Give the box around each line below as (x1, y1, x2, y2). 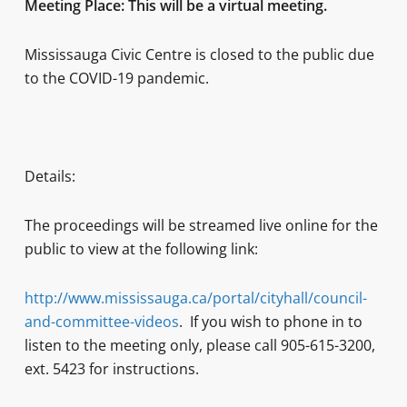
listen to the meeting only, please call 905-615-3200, (24, 335, 375, 355)
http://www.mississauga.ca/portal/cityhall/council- (24, 288, 367, 308)
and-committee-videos (24, 312, 179, 332)
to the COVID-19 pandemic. (24, 68, 209, 88)
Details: (24, 166, 75, 186)
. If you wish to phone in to (178, 312, 362, 332)
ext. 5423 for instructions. (24, 359, 199, 379)
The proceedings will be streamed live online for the (24, 215, 378, 235)
